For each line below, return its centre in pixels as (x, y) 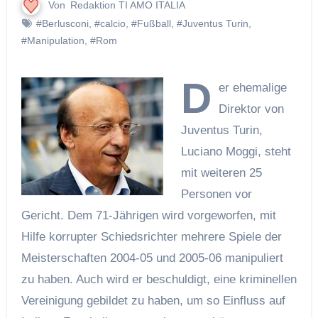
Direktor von (252, 109)
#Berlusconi (62, 23)
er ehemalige (253, 87)
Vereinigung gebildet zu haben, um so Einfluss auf (153, 300)
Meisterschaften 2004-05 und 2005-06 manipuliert (152, 258)
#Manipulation (53, 40)
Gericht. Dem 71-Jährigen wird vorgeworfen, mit (148, 215)
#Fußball (151, 23)
